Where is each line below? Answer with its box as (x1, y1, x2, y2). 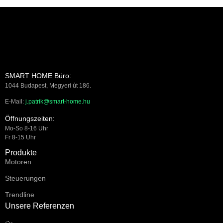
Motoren (5, 158, 31, 166)
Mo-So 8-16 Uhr (5, 124, 48, 132)
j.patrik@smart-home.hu (25, 98, 90, 106)
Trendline (5, 191, 34, 199)
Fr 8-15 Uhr (5, 133, 36, 141)
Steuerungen (5, 174, 46, 183)
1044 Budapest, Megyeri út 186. (5, 82, 91, 89)
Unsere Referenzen (5, 202, 74, 211)
